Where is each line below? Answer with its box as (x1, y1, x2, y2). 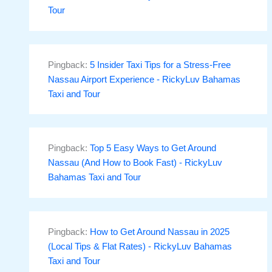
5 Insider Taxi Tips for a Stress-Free (90, 59, 231, 70)
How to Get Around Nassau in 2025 (90, 226, 230, 237)
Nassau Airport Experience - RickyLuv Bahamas (48, 74, 241, 84)
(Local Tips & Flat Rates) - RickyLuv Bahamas (48, 241, 233, 251)
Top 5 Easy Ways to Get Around (90, 143, 217, 154)
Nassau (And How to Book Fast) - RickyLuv (48, 158, 223, 168)
